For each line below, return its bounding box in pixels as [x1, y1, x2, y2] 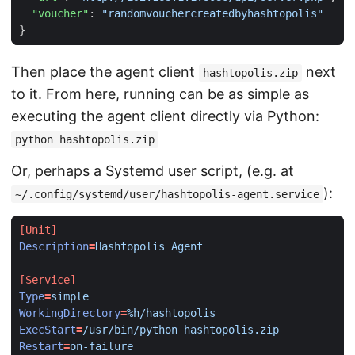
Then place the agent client [11, 63, 199, 80]
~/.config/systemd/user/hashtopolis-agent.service [14, 188, 319, 201]
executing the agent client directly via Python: [11, 107, 319, 124]
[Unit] [19, 223, 57, 236]
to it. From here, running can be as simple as [11, 85, 309, 102]
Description [19, 239, 89, 253]
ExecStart [19, 323, 76, 336]
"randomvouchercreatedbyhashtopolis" [101, 6, 323, 20]
